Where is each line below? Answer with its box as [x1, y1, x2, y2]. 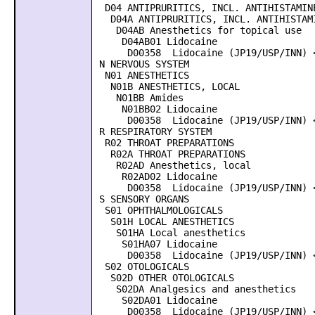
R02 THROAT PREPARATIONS [94, 137, 234, 148]
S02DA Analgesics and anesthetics [94, 283, 296, 295]
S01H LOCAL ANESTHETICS [94, 216, 234, 227]
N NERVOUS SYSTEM [94, 58, 189, 70]
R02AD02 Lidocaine [94, 171, 217, 182]
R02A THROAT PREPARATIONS [94, 148, 245, 160]
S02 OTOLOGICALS [94, 261, 189, 272]
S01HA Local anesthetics [94, 227, 245, 238]
